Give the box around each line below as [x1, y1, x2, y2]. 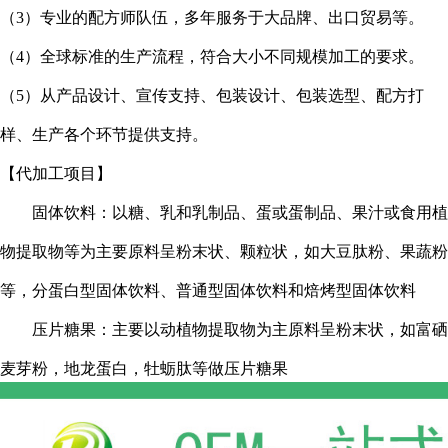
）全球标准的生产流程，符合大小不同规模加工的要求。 [24, 48, 424, 65]
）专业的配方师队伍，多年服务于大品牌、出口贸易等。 [24, 9, 424, 26]
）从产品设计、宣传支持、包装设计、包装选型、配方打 [24, 87, 424, 104]
